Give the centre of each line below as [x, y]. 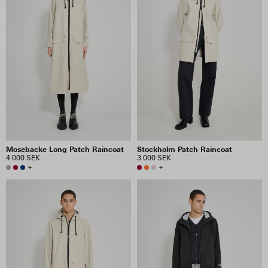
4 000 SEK [23, 158]
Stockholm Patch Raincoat [185, 149]
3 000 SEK [154, 158]
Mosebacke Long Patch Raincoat [65, 149]
